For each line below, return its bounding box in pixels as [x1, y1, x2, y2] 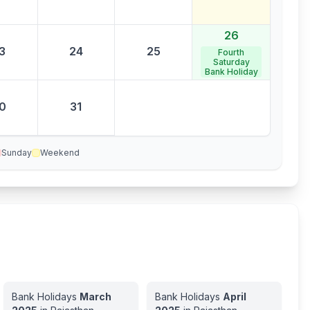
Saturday [212, 56, 250, 67]
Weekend [39, 147, 80, 158]
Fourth [218, 46, 244, 57]
